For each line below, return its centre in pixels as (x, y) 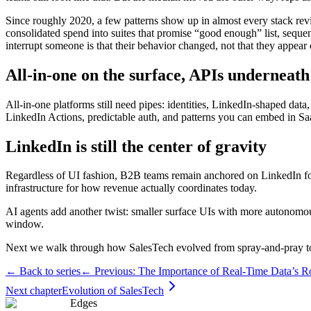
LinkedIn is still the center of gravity (136, 146)
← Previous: (109, 271)
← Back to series (43, 271)
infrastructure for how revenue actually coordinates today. (131, 188)
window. (25, 224)
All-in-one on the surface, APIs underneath (158, 75)
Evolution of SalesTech (113, 291)
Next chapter (34, 291)
